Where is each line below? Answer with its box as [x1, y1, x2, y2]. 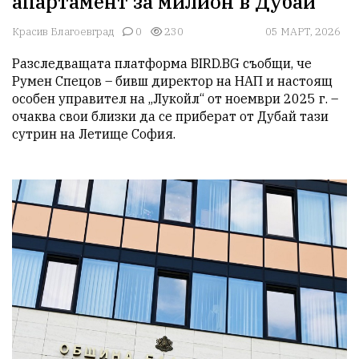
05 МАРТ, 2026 [265, 25, 341, 39]
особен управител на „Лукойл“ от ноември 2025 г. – [12, 91, 338, 107]
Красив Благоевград [12, 25, 114, 39]
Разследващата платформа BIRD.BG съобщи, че [12, 55, 312, 72]
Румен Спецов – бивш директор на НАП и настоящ [12, 73, 333, 90]
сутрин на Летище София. [12, 126, 179, 143]
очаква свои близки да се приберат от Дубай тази [12, 108, 329, 125]
